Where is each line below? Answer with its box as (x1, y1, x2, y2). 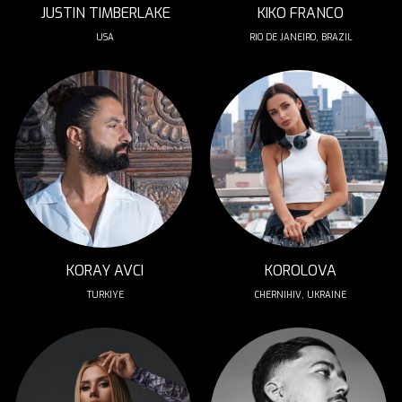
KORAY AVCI (66, 261, 144, 280)
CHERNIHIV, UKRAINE (255, 289, 346, 301)
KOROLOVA (265, 261, 336, 280)
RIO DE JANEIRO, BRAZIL (249, 31, 353, 43)
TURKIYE (86, 289, 124, 301)
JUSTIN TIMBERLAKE (39, 4, 170, 22)
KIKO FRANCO (258, 4, 344, 22)
